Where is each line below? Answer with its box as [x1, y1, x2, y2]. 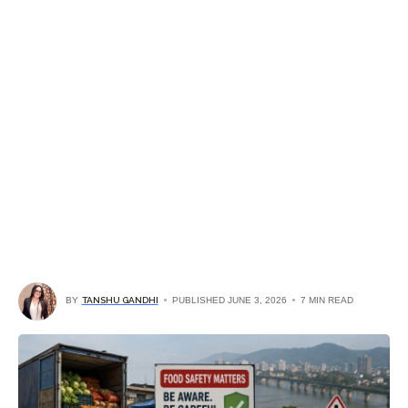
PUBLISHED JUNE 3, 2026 [171, 295, 287, 305]
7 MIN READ [300, 295, 353, 305]
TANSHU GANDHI [81, 295, 158, 305]
